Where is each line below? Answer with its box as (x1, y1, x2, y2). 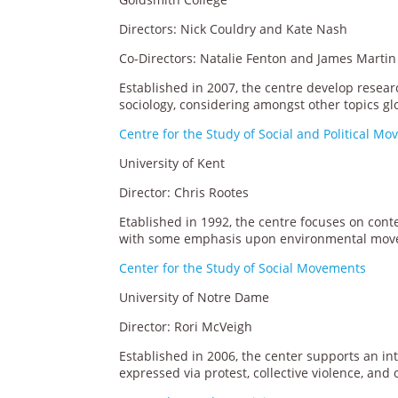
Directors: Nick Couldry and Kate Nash (119, 20, 348, 37)
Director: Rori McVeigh (119, 317, 253, 335)
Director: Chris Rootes (119, 183, 250, 201)
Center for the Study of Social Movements (119, 259, 367, 276)
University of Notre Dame (119, 288, 270, 306)
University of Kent (119, 154, 226, 171)
